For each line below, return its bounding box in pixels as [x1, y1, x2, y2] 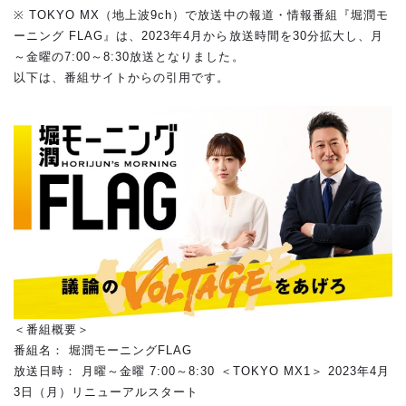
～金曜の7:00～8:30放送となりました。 [14, 50, 245, 64]
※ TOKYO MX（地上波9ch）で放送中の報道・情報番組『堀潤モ [14, 8, 389, 23]
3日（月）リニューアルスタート [14, 384, 199, 399]
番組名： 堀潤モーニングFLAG [14, 343, 193, 357]
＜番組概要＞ [14, 322, 91, 336]
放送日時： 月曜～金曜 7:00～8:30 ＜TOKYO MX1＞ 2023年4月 [14, 363, 390, 378]
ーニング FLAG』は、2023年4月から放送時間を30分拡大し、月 [14, 29, 383, 43]
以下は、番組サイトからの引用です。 [14, 71, 230, 85]
